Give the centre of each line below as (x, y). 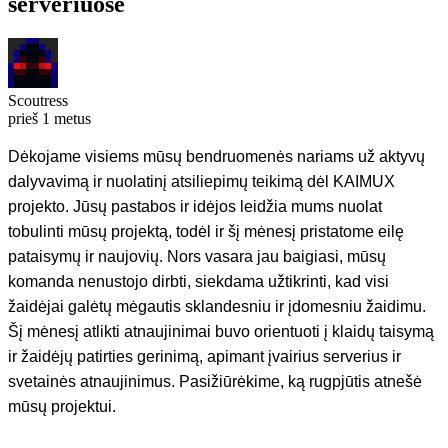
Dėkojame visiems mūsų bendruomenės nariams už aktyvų (216, 156)
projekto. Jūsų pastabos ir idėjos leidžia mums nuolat (195, 206)
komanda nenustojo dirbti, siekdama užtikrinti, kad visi (198, 281)
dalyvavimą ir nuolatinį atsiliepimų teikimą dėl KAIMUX (201, 181)
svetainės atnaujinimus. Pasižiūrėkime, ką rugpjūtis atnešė (215, 381)
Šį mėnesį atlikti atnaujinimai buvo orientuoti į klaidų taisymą (221, 331)
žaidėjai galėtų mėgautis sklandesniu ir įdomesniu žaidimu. (217, 306)
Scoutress (38, 100)
